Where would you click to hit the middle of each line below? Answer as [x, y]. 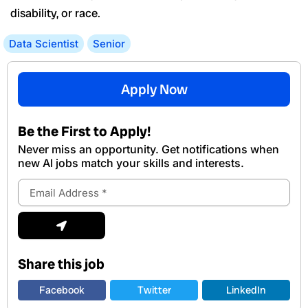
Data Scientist [44, 44]
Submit [77, 216]
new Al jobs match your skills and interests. [131, 163]
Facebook [62, 290]
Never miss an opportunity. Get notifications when [148, 150]
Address [35, 199]
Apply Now [154, 90]
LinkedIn [246, 290]
